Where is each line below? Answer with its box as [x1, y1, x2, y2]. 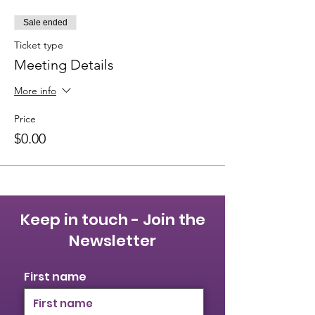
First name [24, 269, 86, 285]
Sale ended [23, 18, 67, 27]
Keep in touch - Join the [20, 209, 205, 231]
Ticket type [14, 39, 63, 51]
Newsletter [69, 230, 156, 252]
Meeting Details [14, 56, 114, 73]
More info [14, 84, 56, 98]
